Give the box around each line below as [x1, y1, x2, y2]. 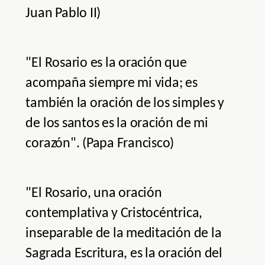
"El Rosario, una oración [25, 186, 162, 201]
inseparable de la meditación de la [25, 227, 222, 241]
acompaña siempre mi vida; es [25, 76, 198, 91]
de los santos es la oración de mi [25, 117, 208, 131]
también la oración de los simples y [25, 96, 225, 111]
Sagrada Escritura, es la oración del [25, 247, 222, 261]
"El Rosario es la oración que [25, 56, 187, 71]
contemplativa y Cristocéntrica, [25, 206, 203, 221]
